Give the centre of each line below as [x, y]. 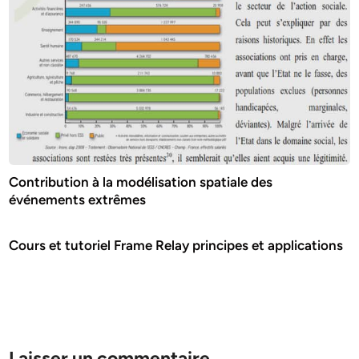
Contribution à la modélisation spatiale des [141, 182]
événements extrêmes [78, 199]
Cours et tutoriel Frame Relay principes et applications [176, 245]
